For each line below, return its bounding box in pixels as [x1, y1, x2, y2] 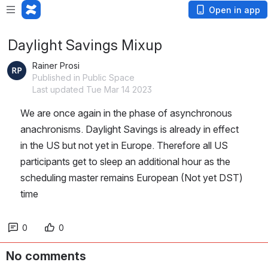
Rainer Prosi [32, 60, 80, 71]
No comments [6, 249, 86, 263]
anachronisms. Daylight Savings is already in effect [20, 123, 239, 135]
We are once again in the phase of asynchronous [20, 107, 232, 119]
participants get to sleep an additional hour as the [20, 156, 230, 167]
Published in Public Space [32, 72, 135, 83]
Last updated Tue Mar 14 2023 [32, 84, 152, 95]
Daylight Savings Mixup [8, 36, 162, 54]
